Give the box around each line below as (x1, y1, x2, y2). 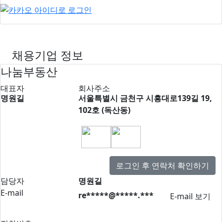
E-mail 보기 (169, 191, 211, 202)
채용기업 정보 (12, 47, 83, 63)
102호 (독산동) (78, 105, 130, 116)
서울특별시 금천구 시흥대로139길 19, (78, 93, 212, 104)
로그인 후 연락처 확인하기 (116, 160, 209, 171)
